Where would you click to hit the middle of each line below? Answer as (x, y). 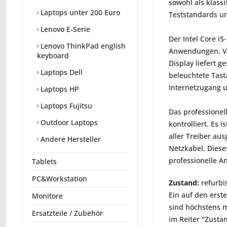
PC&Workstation (60, 179)
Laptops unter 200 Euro (79, 13)
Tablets (44, 162)
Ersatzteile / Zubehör (67, 213)
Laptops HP (59, 89)
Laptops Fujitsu (65, 106)
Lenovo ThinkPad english (82, 46)
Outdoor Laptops (68, 123)
